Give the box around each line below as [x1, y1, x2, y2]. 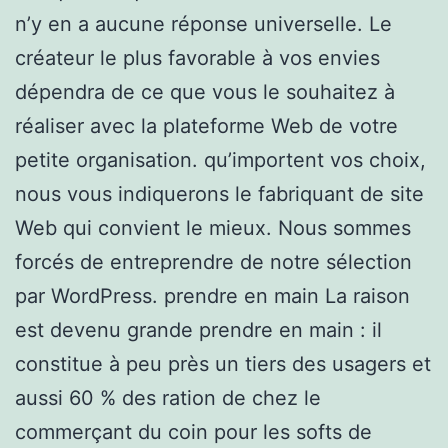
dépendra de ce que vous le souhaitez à [15, 79, 395, 104]
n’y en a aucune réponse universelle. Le [15, 11, 392, 36]
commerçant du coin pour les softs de [15, 419, 372, 444]
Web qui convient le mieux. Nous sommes [15, 215, 411, 240]
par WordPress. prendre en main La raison [15, 283, 410, 308]
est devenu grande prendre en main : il [15, 317, 382, 342]
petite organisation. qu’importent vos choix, [15, 147, 426, 172]
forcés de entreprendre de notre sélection [15, 249, 412, 274]
